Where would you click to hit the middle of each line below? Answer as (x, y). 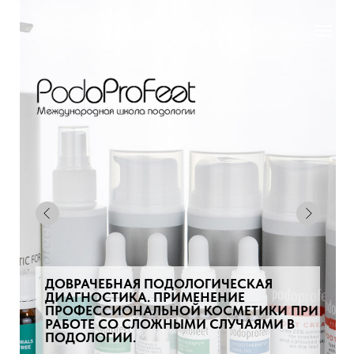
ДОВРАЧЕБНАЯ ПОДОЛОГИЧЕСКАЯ (159, 284)
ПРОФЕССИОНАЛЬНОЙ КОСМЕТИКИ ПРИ (182, 311)
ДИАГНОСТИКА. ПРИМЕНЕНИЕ (145, 297)
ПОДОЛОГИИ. (90, 337)
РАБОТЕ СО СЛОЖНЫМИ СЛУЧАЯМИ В (170, 324)
